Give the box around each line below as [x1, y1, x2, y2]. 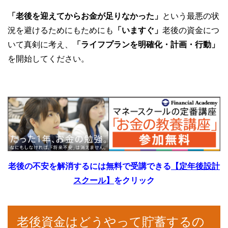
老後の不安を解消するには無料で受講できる [8, 161, 171, 170]
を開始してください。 [8, 54, 89, 63]
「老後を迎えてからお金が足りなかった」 [8, 11, 162, 20]
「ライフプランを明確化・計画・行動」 [73, 40, 219, 49]
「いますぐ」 [113, 25, 162, 35]
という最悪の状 [162, 11, 219, 20]
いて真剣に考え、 [8, 40, 73, 49]
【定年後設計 [171, 161, 220, 170]
